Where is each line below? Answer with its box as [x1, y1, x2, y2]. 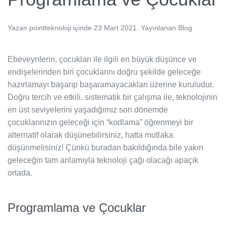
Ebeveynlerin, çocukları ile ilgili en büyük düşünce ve [8, 54, 197, 64]
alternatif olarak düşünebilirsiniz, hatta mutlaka [8, 130, 173, 139]
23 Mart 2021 [94, 23, 137, 32]
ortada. [8, 168, 32, 177]
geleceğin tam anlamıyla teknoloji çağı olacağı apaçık [8, 155, 198, 164]
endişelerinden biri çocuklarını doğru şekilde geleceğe [8, 67, 201, 76]
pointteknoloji [29, 23, 71, 32]
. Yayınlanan [137, 23, 178, 32]
